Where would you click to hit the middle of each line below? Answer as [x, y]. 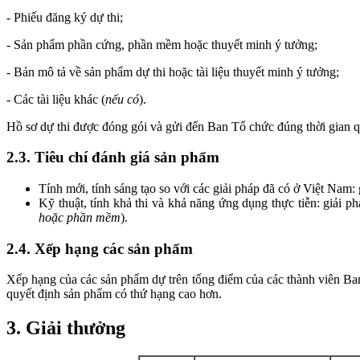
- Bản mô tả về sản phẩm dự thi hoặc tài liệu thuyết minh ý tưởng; [173, 72]
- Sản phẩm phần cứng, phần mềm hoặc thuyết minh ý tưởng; [162, 44]
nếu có [122, 99]
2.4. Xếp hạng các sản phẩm [100, 248]
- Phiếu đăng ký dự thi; [65, 17]
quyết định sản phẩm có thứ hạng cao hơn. [114, 294]
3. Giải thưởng [66, 328]
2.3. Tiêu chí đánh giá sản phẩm [113, 157]
